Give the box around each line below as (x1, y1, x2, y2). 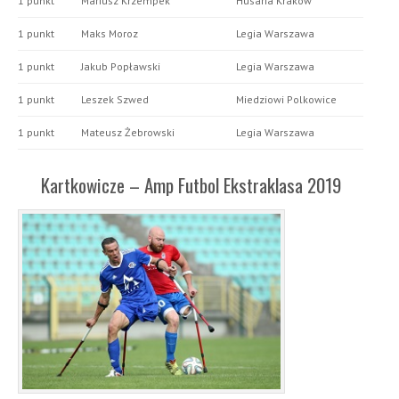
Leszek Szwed (81, 93, 149, 107)
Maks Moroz (81, 27, 138, 41)
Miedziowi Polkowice (236, 93, 337, 107)
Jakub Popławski (81, 60, 160, 74)
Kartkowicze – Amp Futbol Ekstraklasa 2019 (40, 171, 341, 199)
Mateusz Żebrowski (81, 126, 175, 140)
